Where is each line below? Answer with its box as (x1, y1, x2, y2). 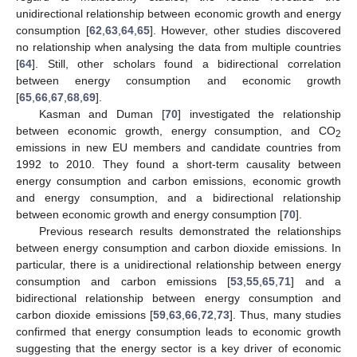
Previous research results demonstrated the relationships (38, 225, 341, 237)
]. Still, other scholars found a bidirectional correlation (32, 57, 341, 70)
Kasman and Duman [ (38, 108, 165, 120)
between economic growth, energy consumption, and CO (16, 124, 335, 137)
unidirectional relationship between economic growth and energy (16, 7, 341, 20)
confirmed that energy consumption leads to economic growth (16, 325, 341, 338)
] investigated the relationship (177, 108, 341, 120)
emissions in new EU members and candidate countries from (16, 141, 341, 154)
